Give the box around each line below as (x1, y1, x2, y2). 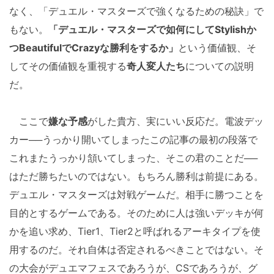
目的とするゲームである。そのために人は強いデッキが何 (9, 206, 264, 219)
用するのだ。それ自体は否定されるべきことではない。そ (9, 243, 264, 256)
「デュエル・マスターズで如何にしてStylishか (48, 23, 256, 35)
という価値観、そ (178, 41, 256, 54)
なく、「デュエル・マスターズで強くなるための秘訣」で (9, 4, 264, 17)
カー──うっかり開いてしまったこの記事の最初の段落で (9, 133, 257, 146)
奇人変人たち (127, 59, 185, 72)
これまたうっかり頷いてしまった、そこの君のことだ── (9, 151, 257, 164)
